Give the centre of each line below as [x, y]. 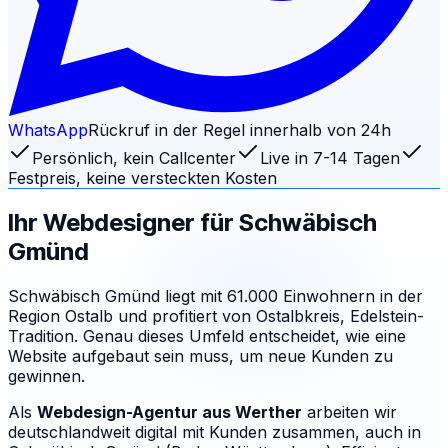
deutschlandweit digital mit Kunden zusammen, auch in [214, 431]
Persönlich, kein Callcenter [134, 157]
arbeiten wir [352, 411]
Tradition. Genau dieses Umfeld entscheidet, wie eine [207, 335]
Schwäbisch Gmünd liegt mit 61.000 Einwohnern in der [215, 295]
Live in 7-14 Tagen [330, 157]
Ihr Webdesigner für [123, 222]
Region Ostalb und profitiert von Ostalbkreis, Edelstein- [216, 315]
